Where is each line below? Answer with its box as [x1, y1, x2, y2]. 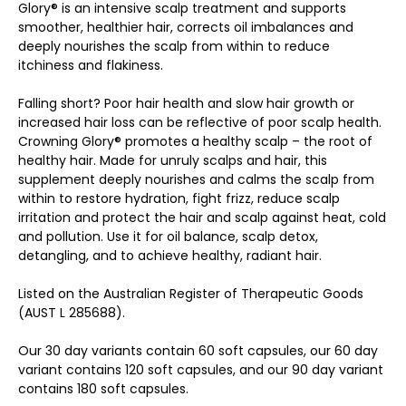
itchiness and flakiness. [18, 55, 163, 74]
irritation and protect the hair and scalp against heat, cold [18, 208, 386, 227]
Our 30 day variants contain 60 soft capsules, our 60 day [18, 341, 378, 360]
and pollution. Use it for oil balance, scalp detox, [18, 227, 318, 246]
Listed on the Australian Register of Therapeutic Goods [18, 284, 363, 303]
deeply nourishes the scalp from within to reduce [18, 36, 330, 55]
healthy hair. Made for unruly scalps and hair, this [18, 150, 327, 169]
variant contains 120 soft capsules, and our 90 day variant [18, 360, 383, 379]
